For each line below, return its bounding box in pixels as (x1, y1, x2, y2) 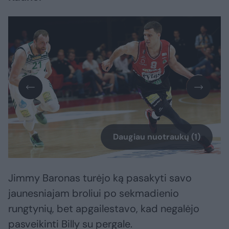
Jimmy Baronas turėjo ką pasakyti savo (8, 171, 192, 185)
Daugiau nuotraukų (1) (113, 131, 200, 143)
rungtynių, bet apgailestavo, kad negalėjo (8, 202, 199, 216)
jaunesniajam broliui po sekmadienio (8, 187, 179, 200)
